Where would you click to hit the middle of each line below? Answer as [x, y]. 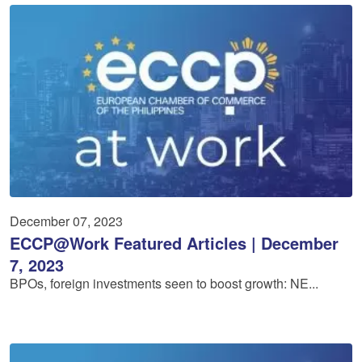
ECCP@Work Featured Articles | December [174, 242]
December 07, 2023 [66, 221]
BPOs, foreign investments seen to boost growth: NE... [164, 283]
